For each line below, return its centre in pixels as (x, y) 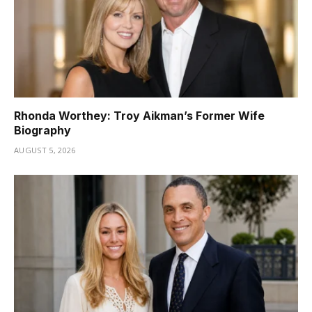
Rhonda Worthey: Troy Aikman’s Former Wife (139, 115)
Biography (42, 130)
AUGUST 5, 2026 (45, 150)
